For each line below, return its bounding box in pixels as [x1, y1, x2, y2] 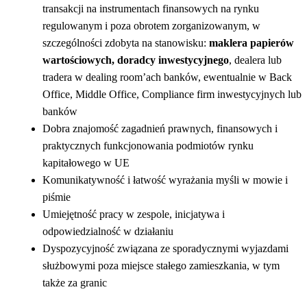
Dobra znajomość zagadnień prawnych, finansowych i [42, 122, 278, 134]
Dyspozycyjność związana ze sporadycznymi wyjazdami [42, 242, 288, 254]
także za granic [42, 276, 107, 288]
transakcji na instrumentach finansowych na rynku [42, 2, 259, 14]
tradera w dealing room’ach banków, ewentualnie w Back [42, 71, 292, 83]
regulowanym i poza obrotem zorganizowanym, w [42, 19, 260, 32]
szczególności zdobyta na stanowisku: [42, 36, 209, 49]
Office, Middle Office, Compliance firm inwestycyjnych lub [42, 88, 302, 100]
